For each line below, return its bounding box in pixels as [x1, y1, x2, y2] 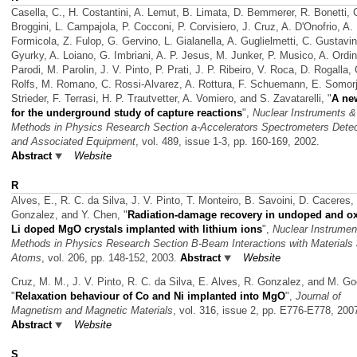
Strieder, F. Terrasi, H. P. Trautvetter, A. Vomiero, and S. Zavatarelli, [11, 92, 328, 104]
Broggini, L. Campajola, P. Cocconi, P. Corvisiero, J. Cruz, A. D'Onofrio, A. [11, 20, 353, 33]
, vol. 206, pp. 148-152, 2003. [41, 252, 180, 264]
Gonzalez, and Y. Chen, [11, 209, 124, 221]
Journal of [296, 289, 341, 302]
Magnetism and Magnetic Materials [11, 304, 173, 316]
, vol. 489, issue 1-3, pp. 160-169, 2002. [135, 135, 320, 147]
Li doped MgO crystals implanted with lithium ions [11, 223, 262, 235]
